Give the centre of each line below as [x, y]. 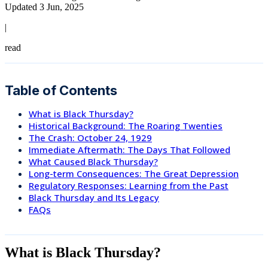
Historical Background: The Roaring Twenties [126, 125]
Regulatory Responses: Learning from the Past [129, 185]
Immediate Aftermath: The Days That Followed [130, 149]
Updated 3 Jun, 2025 [44, 7]
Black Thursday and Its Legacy [94, 197]
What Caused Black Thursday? [93, 161]
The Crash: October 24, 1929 [90, 137]
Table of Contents [61, 90]
